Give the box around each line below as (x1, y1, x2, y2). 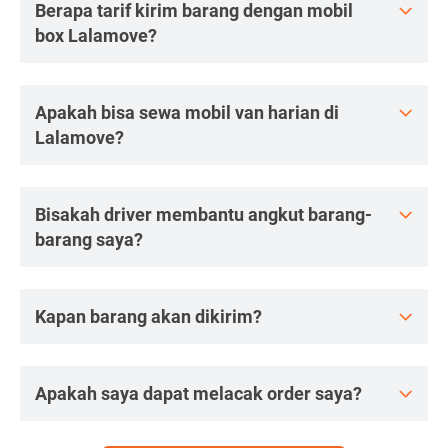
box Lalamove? (35, 25, 157, 46)
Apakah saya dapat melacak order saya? (35, 383, 362, 404)
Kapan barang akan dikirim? (35, 306, 262, 327)
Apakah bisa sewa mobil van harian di (35, 102, 339, 123)
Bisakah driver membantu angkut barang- (35, 204, 372, 225)
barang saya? (35, 229, 143, 250)
